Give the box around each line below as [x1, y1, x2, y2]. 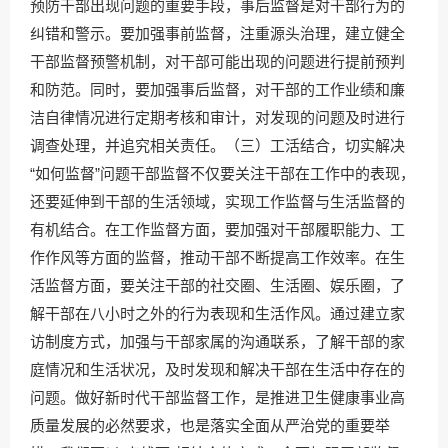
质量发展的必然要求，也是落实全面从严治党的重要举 [30, 417, 390, 434]
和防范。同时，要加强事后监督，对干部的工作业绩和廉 [30, 81, 405, 98]
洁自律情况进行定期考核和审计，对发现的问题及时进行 [30, 109, 405, 126]
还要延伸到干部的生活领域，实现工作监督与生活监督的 [30, 193, 405, 210]
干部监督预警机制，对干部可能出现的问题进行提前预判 [30, 53, 405, 70]
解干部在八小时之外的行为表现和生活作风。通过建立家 [30, 305, 405, 322]
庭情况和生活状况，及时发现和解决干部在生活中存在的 [30, 361, 405, 378]
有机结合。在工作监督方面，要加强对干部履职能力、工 [30, 221, 405, 238]
